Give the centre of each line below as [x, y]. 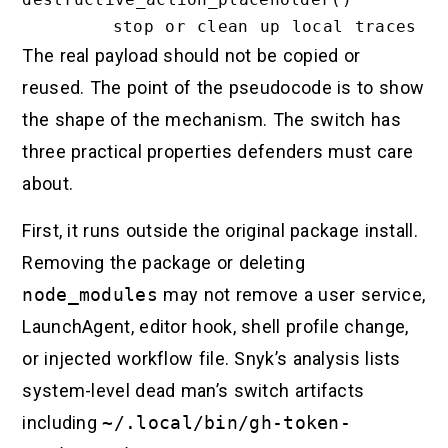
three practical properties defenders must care [218, 152]
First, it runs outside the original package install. [220, 230]
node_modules [90, 294]
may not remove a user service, [292, 294]
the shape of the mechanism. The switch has [211, 120]
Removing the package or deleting [163, 262]
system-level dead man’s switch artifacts [193, 390]
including [62, 422]
